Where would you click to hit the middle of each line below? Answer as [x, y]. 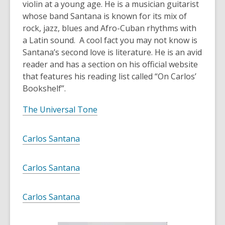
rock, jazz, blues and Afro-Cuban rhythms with [109, 28]
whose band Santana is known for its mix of [105, 16]
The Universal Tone [60, 110]
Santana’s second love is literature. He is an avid [112, 52]
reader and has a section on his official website [110, 65]
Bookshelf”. [44, 89]
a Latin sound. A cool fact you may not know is [110, 40]
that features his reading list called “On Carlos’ [109, 77]
